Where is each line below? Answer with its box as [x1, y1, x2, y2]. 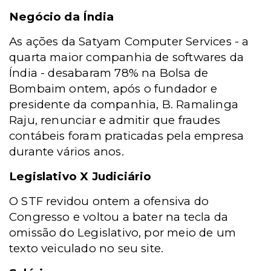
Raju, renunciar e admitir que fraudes [9, 113, 220, 127]
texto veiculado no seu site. [9, 241, 164, 255]
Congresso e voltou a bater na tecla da [9, 210, 229, 224]
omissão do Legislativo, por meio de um [9, 226, 237, 240]
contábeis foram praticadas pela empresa [9, 129, 244, 143]
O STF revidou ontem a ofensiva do [9, 194, 209, 208]
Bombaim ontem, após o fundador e [9, 82, 217, 96]
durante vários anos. [9, 145, 124, 158]
